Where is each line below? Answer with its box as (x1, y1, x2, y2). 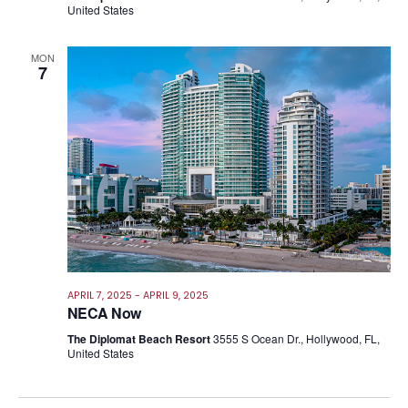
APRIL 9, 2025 (142, 289, 209, 303)
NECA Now (66, 302, 141, 324)
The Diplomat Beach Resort (66, 331, 213, 348)
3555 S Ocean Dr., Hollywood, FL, (212, 331, 380, 347)
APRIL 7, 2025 (66, 289, 132, 303)
